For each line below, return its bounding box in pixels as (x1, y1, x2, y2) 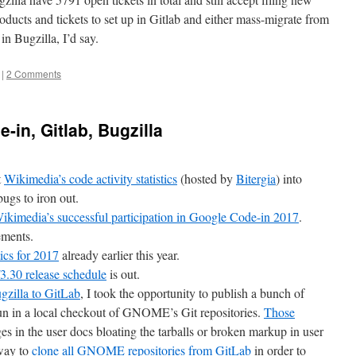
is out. (106, 265, 140, 282)
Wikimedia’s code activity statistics (4, 170, 177, 187)
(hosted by (177, 170, 236, 187)
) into (276, 170, 302, 187)
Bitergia (236, 170, 276, 187)
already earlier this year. (59, 246, 180, 263)
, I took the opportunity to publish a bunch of (80, 284, 304, 301)
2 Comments (6, 67, 61, 80)
